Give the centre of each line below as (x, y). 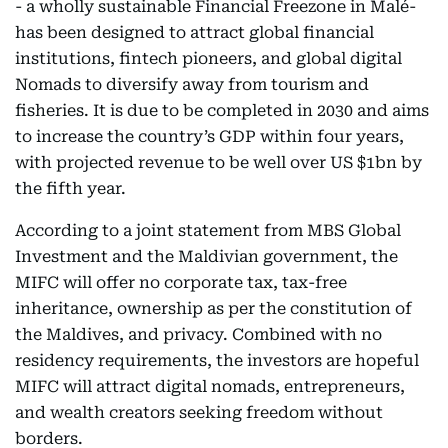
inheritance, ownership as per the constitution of (213, 308)
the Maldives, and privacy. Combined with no (198, 334)
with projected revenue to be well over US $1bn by (218, 162)
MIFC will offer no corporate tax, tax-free (181, 282)
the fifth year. (70, 188)
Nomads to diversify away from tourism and (192, 84)
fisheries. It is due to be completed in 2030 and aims (222, 110)
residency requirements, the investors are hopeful (217, 360)
